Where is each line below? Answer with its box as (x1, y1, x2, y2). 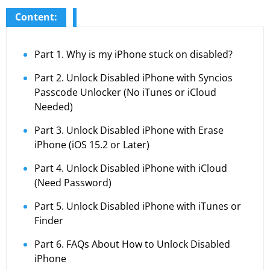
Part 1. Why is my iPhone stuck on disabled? (34, 47, 233, 61)
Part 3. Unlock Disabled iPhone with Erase (34, 123, 224, 137)
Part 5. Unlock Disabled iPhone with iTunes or (34, 199, 241, 213)
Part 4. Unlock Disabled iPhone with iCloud (34, 161, 227, 175)
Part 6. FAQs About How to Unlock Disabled (34, 237, 230, 251)
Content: (15, 10, 57, 24)
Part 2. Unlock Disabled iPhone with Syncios (34, 71, 233, 84)
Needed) (34, 99, 73, 113)
